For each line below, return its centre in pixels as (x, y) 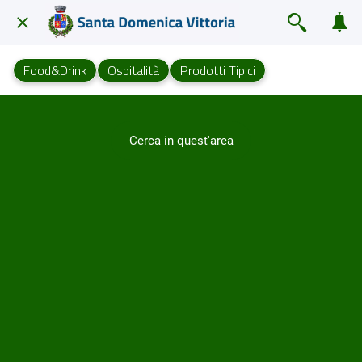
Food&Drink (55, 70)
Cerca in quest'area (181, 140)
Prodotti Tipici (218, 70)
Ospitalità (133, 70)
